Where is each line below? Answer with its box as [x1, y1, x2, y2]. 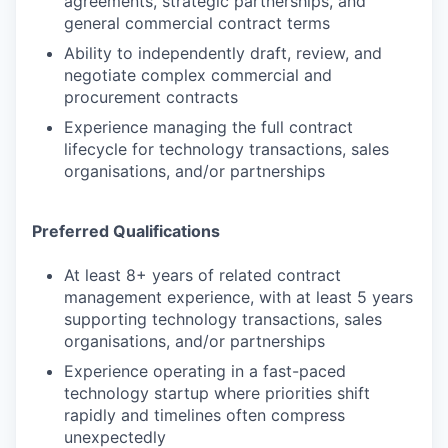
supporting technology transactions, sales [64, 309, 382, 330]
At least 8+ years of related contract [64, 265, 341, 286]
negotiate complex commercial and [64, 65, 332, 86]
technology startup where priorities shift [64, 383, 370, 404]
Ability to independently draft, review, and [64, 43, 382, 64]
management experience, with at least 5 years [64, 287, 413, 308]
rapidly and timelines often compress [64, 405, 345, 426]
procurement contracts [64, 87, 238, 108]
